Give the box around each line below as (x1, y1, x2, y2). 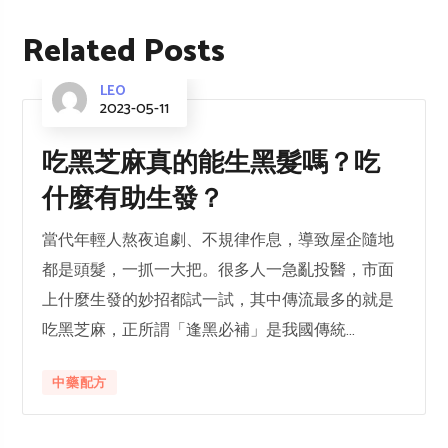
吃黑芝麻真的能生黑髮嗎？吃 (42, 142, 381, 186)
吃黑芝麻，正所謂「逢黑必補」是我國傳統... (42, 319, 356, 342)
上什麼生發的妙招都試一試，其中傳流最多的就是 (42, 289, 395, 312)
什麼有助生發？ (42, 178, 225, 222)
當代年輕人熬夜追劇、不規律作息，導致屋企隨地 (42, 229, 395, 252)
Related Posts (22, 26, 226, 79)
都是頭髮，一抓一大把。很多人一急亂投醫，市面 (42, 259, 395, 282)
